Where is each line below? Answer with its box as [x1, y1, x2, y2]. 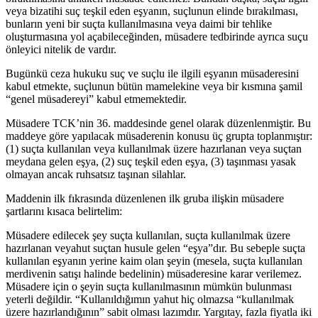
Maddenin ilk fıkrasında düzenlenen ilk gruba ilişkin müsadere [6, 192, 284, 205]
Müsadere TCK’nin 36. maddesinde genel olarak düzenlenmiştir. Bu [6, 117, 311, 130]
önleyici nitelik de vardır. [6, 43, 119, 56]
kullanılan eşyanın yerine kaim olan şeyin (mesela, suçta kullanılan [6, 255, 302, 268]
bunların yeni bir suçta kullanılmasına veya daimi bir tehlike [6, 18, 272, 31]
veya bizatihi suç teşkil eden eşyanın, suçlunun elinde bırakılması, [6, 5, 298, 18]
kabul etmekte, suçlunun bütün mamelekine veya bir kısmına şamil [6, 80, 302, 93]
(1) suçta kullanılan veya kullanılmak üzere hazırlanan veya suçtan [6, 143, 302, 155]
